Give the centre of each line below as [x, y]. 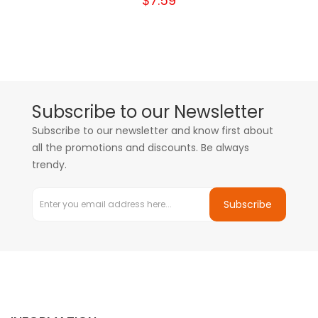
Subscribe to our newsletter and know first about [153, 131]
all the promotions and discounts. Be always [141, 148]
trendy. [49, 165]
